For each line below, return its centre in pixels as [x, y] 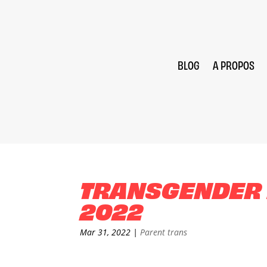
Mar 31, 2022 [105, 232]
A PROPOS [233, 65]
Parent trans [164, 232]
